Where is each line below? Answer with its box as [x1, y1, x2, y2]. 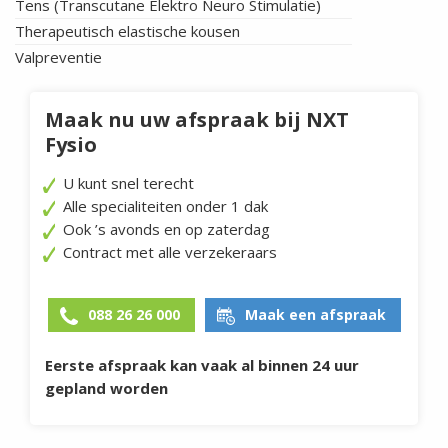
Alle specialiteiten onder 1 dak [63, 196, 268, 217]
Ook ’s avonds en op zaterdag [63, 219, 270, 240]
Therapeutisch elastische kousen [15, 21, 240, 42]
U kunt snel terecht [63, 173, 194, 194]
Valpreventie [15, 47, 102, 68]
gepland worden [45, 378, 168, 399]
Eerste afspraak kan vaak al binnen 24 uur [45, 355, 359, 376]
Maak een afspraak [244, 305, 386, 325]
